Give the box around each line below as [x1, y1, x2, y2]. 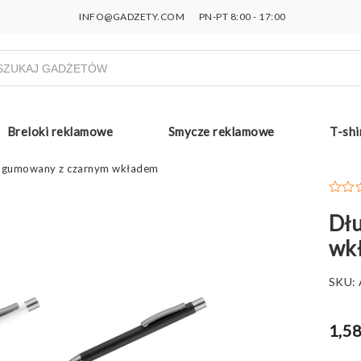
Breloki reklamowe [6, 123, 113, 139]
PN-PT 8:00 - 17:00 [197, 10, 286, 23]
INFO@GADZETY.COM [79, 10, 185, 23]
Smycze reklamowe [168, 123, 275, 139]
